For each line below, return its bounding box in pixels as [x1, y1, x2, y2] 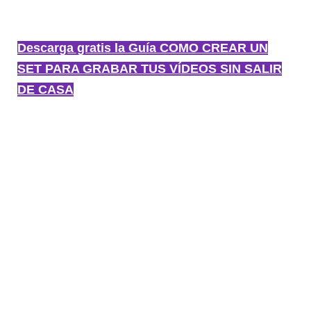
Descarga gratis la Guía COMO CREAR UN [17, 41, 268, 56]
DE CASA [17, 83, 74, 97]
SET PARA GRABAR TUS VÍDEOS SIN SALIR [17, 62, 282, 76]
